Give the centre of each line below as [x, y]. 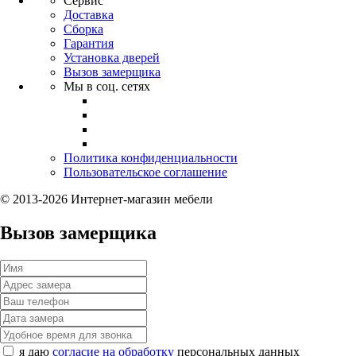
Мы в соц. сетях [107, 86]
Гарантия [89, 43]
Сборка [83, 29]
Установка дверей [112, 57]
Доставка [89, 14]
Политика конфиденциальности [151, 157]
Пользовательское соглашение [145, 172]
